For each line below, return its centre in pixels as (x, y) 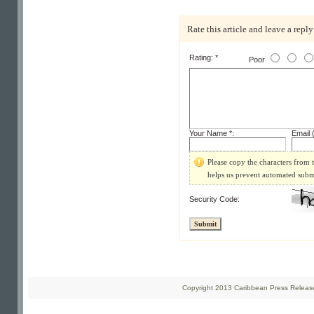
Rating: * (204, 57)
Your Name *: (212, 133)
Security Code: (214, 199)
